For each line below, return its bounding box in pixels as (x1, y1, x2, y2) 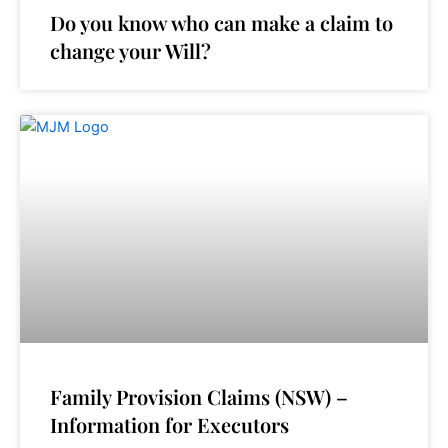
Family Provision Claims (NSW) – (50, 382, 348, 410)
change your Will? (50, 36, 211, 64)
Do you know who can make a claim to (50, 8, 393, 36)
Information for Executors (50, 410, 289, 438)
